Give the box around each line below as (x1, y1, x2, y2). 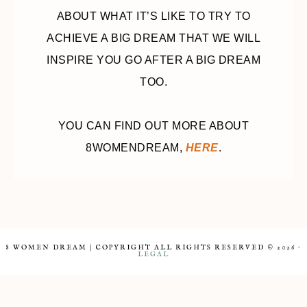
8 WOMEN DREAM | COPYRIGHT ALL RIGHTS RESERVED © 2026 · (6, 243, 301, 253)
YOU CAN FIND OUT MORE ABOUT (58, 120, 249, 132)
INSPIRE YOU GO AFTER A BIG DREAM (47, 54, 260, 66)
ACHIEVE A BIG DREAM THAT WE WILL (47, 32, 260, 45)
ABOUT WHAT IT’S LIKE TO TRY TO (56, 10, 251, 23)
